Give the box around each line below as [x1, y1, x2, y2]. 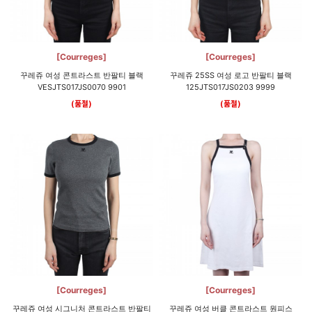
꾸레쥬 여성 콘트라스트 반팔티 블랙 [19, 70, 143, 80]
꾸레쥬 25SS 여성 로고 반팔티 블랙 [169, 70, 292, 80]
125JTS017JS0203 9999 [186, 81, 275, 92]
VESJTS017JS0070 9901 [37, 81, 126, 92]
